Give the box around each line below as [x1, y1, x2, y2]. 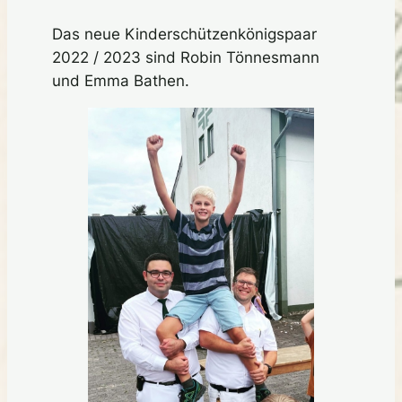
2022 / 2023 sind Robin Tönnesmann [52, 48, 319, 66]
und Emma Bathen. [52, 71, 189, 90]
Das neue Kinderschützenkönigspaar [52, 24, 317, 43]
